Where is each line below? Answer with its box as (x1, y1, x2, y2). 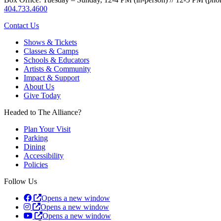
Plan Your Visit (24, 124, 71, 133)
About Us (24, 82, 54, 91)
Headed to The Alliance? (4, 108, 81, 116)
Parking (24, 133, 48, 142)
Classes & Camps (24, 46, 78, 55)
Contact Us (4, 21, 39, 30)
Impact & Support (24, 73, 79, 82)
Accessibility (24, 151, 64, 160)
